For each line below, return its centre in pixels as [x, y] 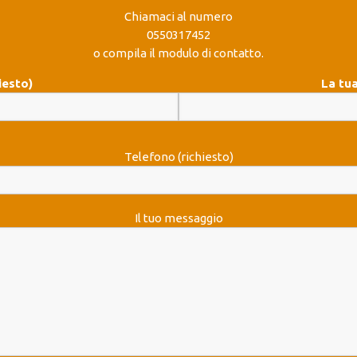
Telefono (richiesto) [178, 157]
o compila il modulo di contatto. [178, 53]
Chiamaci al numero [178, 16]
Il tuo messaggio [178, 218]
